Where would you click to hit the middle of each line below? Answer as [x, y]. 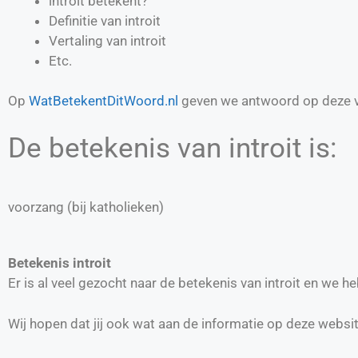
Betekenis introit [60, 263]
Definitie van [87, 20]
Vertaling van [89, 40]
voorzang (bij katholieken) [86, 207]
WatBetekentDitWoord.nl [103, 101]
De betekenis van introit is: [172, 148]
